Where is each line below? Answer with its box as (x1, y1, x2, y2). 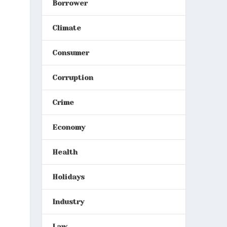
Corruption (52, 73, 93, 82)
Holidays (52, 172, 85, 181)
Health (52, 147, 78, 156)
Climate (52, 23, 81, 32)
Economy (52, 123, 85, 131)
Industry (52, 197, 84, 206)
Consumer (52, 48, 89, 57)
